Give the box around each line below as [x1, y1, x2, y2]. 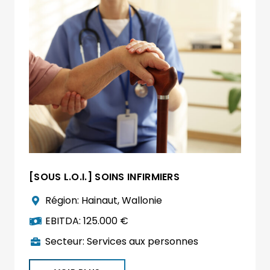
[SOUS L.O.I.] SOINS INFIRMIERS [29, 170, 180, 184]
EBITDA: [45, 214, 84, 228]
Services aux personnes [87, 234, 199, 249]
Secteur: [45, 234, 87, 249]
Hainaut [81, 193, 118, 208]
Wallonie [122, 193, 163, 208]
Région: [45, 193, 82, 208]
